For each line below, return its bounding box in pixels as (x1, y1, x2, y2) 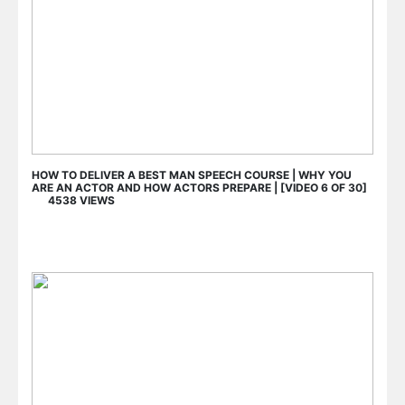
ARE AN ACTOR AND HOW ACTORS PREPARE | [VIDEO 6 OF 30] (32, 180, 367, 194)
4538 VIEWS (32, 193, 115, 207)
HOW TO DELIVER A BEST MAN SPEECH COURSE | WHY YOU (32, 167, 352, 182)
